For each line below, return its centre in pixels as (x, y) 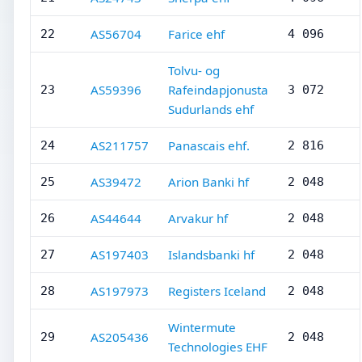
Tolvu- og (194, 70)
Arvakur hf (198, 218)
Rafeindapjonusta (218, 90)
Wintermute (202, 327)
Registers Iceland (217, 291)
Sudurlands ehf (211, 109)
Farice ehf (196, 34)
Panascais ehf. (209, 145)
